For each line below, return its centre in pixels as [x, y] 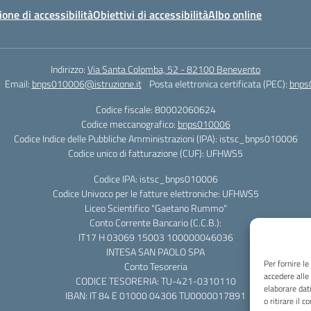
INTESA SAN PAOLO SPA [155, 252]
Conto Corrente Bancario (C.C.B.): [155, 222]
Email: [18, 84]
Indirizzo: [69, 69]
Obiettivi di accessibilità [151, 15]
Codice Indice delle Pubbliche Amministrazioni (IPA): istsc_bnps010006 [155, 138]
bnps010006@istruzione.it [86, 84]
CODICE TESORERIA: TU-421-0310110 [155, 281]
